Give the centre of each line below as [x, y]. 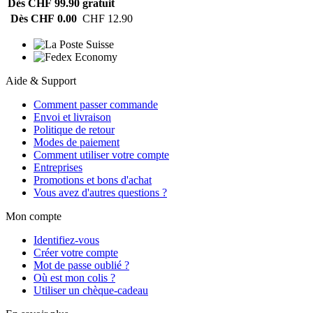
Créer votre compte [76, 253]
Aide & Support [41, 81]
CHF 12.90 [108, 19]
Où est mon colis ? [74, 278]
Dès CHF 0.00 [44, 19]
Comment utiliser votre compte [101, 155]
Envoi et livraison [72, 117]
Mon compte [34, 217]
